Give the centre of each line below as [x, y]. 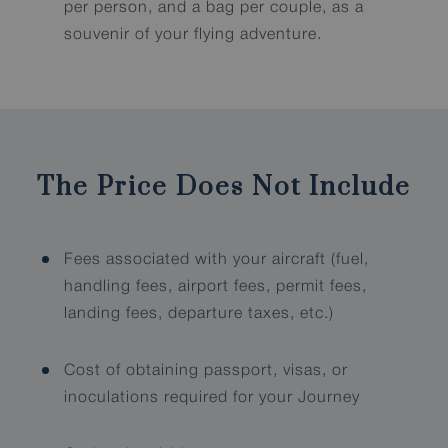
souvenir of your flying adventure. [193, 35]
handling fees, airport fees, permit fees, [216, 287]
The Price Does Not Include [224, 188]
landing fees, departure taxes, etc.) [199, 314]
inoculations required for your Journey [212, 398]
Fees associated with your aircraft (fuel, [217, 260]
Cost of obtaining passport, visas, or [206, 371]
